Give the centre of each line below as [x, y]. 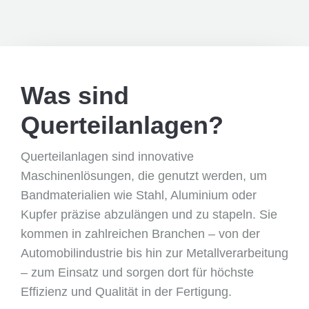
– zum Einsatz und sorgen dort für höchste [137, 272]
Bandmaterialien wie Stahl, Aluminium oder [139, 195]
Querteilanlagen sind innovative [107, 157]
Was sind [75, 96]
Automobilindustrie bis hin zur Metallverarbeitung [154, 253]
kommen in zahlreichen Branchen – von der [140, 234]
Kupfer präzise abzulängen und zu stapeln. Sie [149, 215]
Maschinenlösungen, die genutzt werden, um [144, 176]
